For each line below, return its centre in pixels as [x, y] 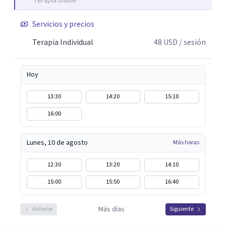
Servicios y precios [63, 24]
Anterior [43, 209]
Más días [111, 209]
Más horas [186, 143]
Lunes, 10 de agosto [57, 143]
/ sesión [192, 42]
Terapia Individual [63, 42]
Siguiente [182, 209]
